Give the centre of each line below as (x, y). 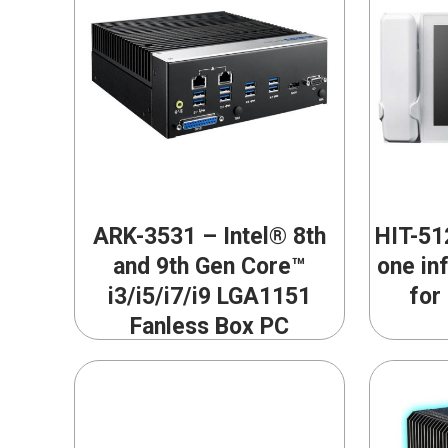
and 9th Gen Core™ (209, 267)
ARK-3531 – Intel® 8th (209, 237)
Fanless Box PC (209, 327)
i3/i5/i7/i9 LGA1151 (209, 297)
